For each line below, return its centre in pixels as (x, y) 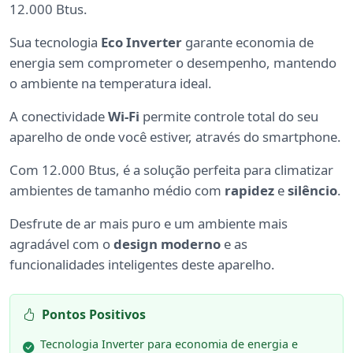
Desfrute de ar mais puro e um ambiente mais (149, 223)
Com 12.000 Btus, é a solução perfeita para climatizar (171, 169)
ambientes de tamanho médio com (117, 190)
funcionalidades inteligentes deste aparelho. (142, 264)
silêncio (312, 190)
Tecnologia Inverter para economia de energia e (169, 344)
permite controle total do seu (229, 116)
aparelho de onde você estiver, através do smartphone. (175, 136)
